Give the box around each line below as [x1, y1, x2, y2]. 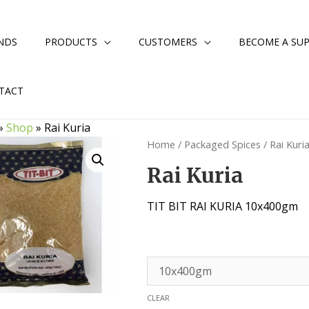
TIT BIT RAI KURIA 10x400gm [147, 198, 299, 214]
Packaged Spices [184, 137, 261, 151]
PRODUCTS [45, 35, 97, 48]
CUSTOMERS [139, 35, 197, 48]
